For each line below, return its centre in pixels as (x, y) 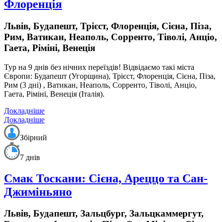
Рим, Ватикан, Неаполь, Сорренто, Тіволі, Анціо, (111, 37)
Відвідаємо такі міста (158, 67)
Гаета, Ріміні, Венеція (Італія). (55, 94)
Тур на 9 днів (27, 67)
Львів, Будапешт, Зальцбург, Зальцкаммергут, (104, 214)
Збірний (33, 137)
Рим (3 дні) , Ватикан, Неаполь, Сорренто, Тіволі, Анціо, (100, 85)
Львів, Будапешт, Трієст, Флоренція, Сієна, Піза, (108, 26)
